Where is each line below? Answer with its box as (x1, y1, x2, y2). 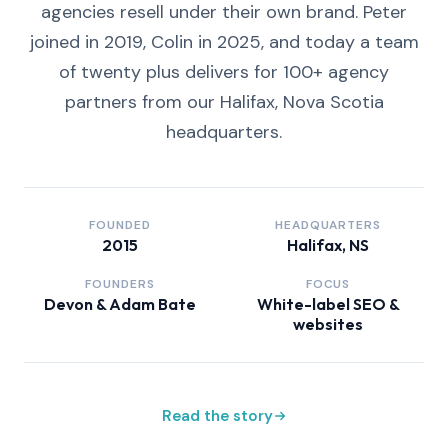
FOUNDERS (85, 276, 155, 292)
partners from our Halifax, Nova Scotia (64, 90, 384, 114)
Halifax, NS (287, 235, 369, 255)
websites (293, 314, 363, 334)
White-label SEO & (256, 294, 400, 314)
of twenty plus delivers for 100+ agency (59, 60, 389, 84)
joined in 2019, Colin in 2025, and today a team (29, 30, 419, 54)
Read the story (161, 406, 273, 426)
